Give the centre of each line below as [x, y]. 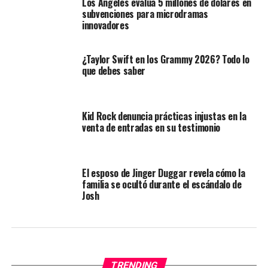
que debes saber [114, 71]
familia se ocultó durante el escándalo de [162, 185]
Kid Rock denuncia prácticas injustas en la [164, 116]
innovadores [105, 25]
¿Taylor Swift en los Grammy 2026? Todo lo [165, 60]
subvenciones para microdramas [145, 14]
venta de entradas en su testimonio [151, 128]
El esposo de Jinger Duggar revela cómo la [163, 173]
